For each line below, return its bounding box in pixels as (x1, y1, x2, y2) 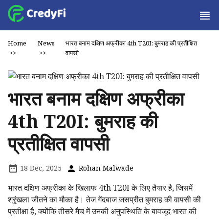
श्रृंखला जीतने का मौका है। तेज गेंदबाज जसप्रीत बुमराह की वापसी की (8, 194, 201, 205)
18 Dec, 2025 (18, 163, 62, 173)
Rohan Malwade (77, 163, 133, 173)
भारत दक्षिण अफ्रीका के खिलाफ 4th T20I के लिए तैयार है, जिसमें (8, 182, 193, 193)
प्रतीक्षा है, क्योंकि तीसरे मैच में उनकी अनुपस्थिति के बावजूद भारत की (8, 206, 197, 217)
